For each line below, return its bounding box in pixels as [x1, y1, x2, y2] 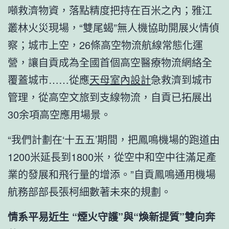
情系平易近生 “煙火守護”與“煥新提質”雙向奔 [8, 209, 215, 224]
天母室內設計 [89, 72, 151, 87]
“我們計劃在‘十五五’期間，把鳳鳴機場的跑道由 [8, 131, 220, 147]
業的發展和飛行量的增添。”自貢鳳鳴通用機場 [8, 166, 216, 181]
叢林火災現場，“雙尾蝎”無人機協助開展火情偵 [8, 19, 219, 35]
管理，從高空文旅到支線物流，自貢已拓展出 [8, 89, 212, 104]
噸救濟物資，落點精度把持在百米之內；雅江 [8, 2, 212, 17]
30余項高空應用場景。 [8, 106, 111, 122]
